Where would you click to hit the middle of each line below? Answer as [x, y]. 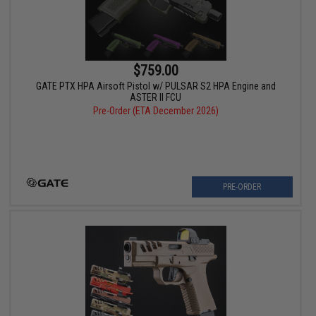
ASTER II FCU [156, 98]
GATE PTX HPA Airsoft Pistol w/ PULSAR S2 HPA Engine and [156, 86]
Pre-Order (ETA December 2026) [156, 111]
